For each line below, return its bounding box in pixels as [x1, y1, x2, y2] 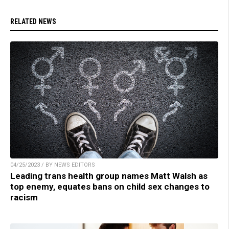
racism [10, 192, 38, 202]
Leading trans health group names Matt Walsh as [10, 170, 208, 181]
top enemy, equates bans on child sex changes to [10, 181, 210, 192]
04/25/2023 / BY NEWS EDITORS [10, 161, 95, 168]
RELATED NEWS [10, 17, 56, 26]
